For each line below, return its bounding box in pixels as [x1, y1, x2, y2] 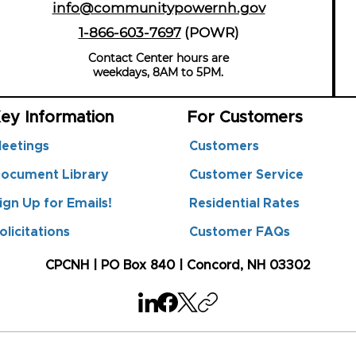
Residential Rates [189, 197, 300, 211]
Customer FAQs [189, 226, 290, 239]
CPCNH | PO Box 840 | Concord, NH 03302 [44, 259, 311, 273]
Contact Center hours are [87, 51, 229, 66]
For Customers [188, 110, 303, 126]
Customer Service [189, 168, 304, 182]
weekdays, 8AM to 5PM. [93, 65, 223, 80]
